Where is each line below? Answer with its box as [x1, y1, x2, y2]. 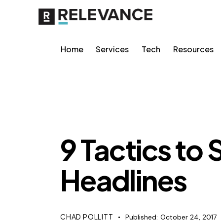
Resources [173, 44, 214, 55]
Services [96, 44, 129, 55]
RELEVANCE [69, 110, 105, 117]
